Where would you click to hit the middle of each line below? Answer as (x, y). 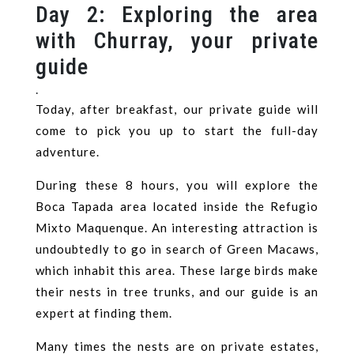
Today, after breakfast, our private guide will (177, 109)
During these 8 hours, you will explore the (177, 185)
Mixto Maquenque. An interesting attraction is (177, 227)
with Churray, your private (177, 40)
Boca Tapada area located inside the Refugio (177, 206)
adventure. (68, 151)
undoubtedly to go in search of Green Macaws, (177, 249)
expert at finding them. (104, 313)
